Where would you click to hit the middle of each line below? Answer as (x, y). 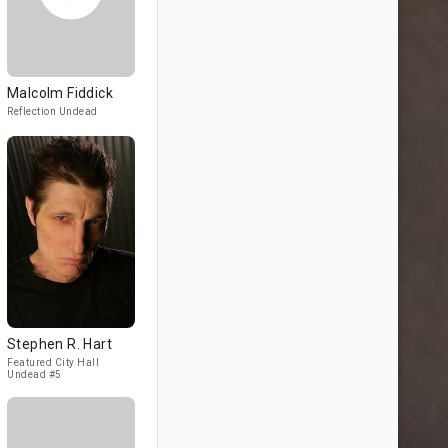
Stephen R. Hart (59, 344)
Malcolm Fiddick (60, 93)
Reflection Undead (52, 111)
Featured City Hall (53, 362)
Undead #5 (34, 374)
